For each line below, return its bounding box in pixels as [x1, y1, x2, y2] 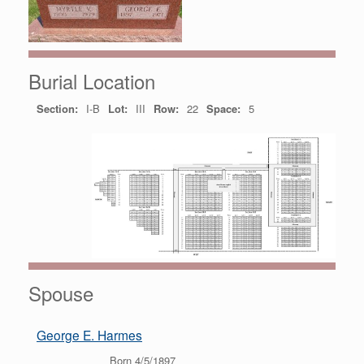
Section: [37, 101, 78, 117]
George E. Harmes [37, 326, 142, 344]
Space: [206, 101, 240, 117]
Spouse [28, 279, 93, 308]
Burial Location [28, 67, 155, 96]
